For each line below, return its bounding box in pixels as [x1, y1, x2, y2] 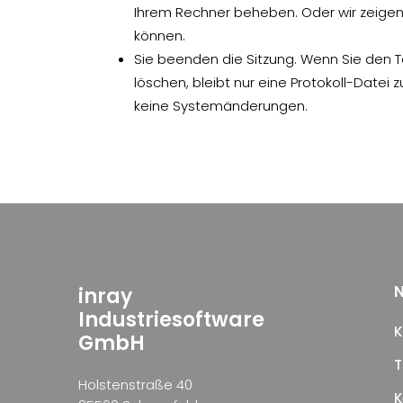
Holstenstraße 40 [78, 375, 193, 395]
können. [134, 25, 186, 45]
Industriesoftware [78, 306, 264, 335]
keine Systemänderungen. [134, 95, 309, 115]
